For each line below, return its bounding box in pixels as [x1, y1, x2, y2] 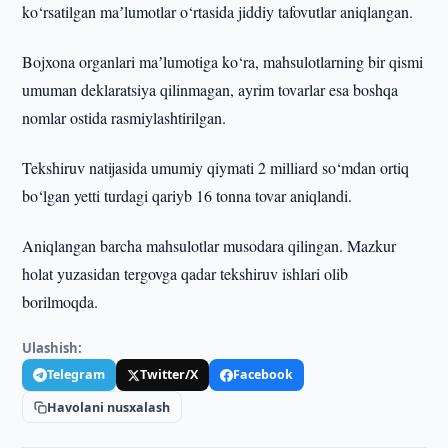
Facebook [233, 366, 294, 383]
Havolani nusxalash [47, 398, 171, 416]
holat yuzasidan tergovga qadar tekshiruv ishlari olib [22, 263, 349, 284]
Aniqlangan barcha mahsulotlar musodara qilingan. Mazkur [22, 235, 397, 256]
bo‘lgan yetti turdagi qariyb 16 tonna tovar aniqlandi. [22, 185, 353, 206]
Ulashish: [22, 339, 83, 357]
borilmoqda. [22, 291, 99, 312]
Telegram [47, 366, 106, 383]
